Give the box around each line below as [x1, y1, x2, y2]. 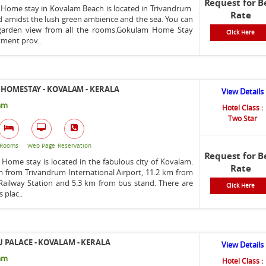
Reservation [58, 141, 92, 150]
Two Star [227, 113, 257, 123]
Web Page [27, 141, 56, 150]
